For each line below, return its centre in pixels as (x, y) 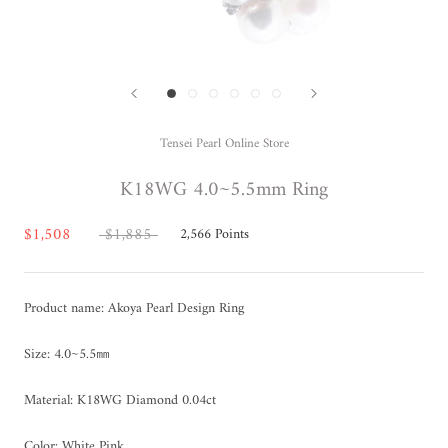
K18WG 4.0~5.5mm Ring (224, 190)
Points (232, 234)
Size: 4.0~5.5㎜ (67, 354)
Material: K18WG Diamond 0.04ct (120, 400)
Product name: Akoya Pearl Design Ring (134, 308)
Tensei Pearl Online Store (224, 143)
